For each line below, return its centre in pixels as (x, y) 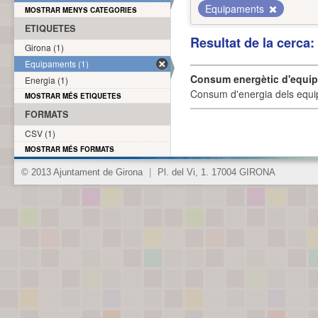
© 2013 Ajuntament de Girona (83, 172)
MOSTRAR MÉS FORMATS (70, 149)
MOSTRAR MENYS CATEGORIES (81, 10)
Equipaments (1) (57, 64)
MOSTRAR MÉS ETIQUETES (73, 96)
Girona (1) (44, 47)
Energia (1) (46, 80)
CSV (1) (40, 133)
